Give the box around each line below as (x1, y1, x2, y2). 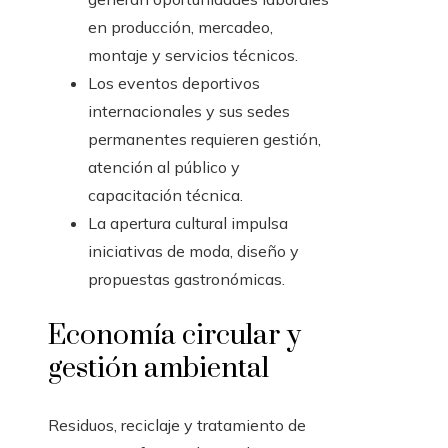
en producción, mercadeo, (88, 17, 273, 38)
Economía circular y (48, 318, 301, 354)
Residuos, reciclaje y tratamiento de (48, 415, 306, 436)
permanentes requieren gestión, (88, 129, 321, 150)
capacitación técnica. (88, 185, 243, 206)
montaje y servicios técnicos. (88, 45, 298, 66)
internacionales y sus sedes (88, 101, 290, 122)
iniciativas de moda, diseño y (88, 241, 299, 262)
